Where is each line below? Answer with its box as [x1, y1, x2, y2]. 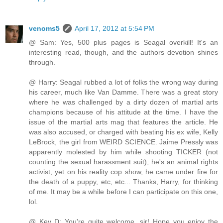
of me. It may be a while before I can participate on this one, [29, 188, 218, 196]
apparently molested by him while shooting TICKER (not [29, 148, 218, 156]
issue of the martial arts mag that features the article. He [29, 118, 218, 126]
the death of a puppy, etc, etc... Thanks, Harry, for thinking [29, 178, 218, 186]
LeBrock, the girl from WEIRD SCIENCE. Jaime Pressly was [29, 138, 218, 146]
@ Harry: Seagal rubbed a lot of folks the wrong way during [29, 78, 218, 87]
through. [29, 58, 55, 67]
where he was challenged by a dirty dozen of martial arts [29, 98, 218, 107]
